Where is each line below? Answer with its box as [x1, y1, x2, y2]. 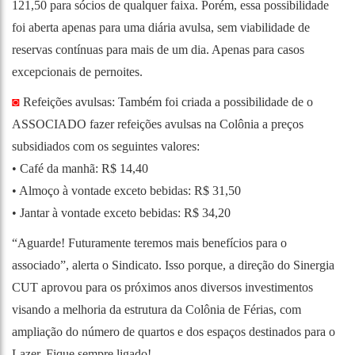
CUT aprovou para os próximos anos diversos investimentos [12, 280, 313, 294]
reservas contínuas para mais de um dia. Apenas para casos [12, 42, 304, 56]
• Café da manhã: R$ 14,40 [12, 161, 148, 175]
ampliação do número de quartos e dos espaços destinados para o [12, 324, 335, 338]
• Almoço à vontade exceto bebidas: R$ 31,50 [12, 183, 241, 197]
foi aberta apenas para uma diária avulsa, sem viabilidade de [12, 20, 310, 34]
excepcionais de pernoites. [12, 64, 143, 78]
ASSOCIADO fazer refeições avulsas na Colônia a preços [12, 116, 303, 131]
